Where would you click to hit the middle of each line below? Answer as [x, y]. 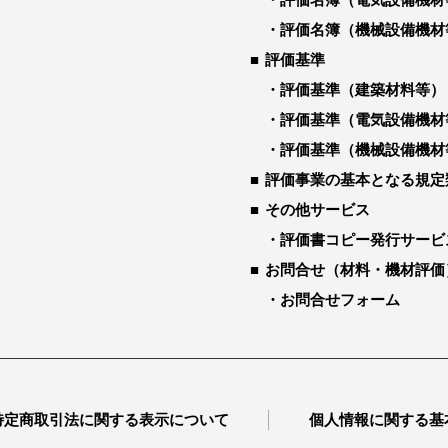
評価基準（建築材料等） [362, 89]
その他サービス [317, 209]
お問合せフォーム [340, 299]
